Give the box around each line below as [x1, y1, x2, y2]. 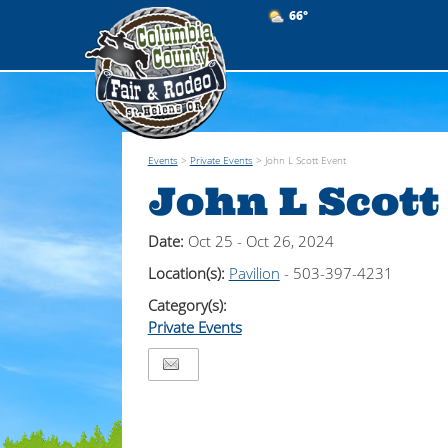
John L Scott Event [264, 153, 346, 167]
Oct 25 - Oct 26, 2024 [187, 231, 334, 251]
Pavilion [228, 263, 280, 283]
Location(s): [147, 263, 229, 283]
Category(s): [147, 295, 227, 315]
